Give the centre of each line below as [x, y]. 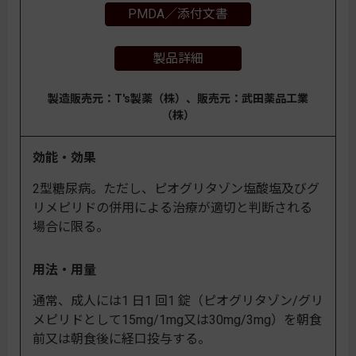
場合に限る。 [71, 227]
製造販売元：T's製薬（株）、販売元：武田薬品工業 [178, 99]
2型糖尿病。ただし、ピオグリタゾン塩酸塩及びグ [176, 189]
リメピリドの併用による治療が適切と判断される [172, 208]
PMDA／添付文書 [178, 14]
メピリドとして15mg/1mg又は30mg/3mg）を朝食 [177, 320]
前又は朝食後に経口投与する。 [122, 339]
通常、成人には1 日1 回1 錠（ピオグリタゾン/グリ [178, 301]
